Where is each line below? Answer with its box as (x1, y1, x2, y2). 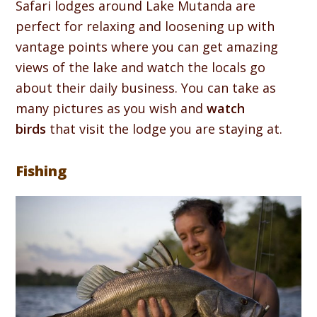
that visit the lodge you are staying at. (46, 120, 283, 137)
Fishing (16, 161, 67, 180)
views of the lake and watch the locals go (16, 58, 266, 76)
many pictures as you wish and (16, 99, 207, 117)
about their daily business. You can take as (16, 79, 277, 96)
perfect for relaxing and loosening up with (16, 17, 275, 35)
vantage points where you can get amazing (16, 38, 279, 55)
